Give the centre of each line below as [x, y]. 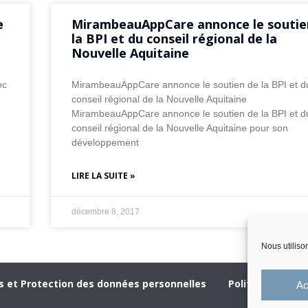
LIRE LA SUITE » [104, 176]
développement [106, 143]
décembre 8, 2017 [106, 212]
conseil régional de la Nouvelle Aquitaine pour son [180, 128]
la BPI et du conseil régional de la [175, 39]
